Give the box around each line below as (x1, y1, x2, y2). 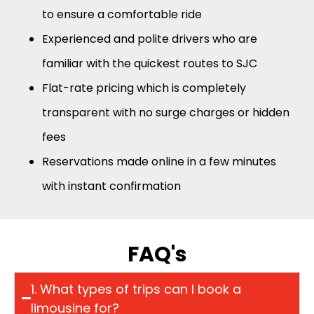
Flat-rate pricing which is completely (42, 79, 246, 96)
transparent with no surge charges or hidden (42, 104, 289, 121)
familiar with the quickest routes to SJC (42, 55, 257, 71)
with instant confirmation (42, 177, 181, 194)
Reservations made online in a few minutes (42, 153, 276, 170)
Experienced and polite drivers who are (42, 30, 257, 47)
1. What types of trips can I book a (31, 280, 242, 298)
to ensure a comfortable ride (42, 6, 202, 22)
